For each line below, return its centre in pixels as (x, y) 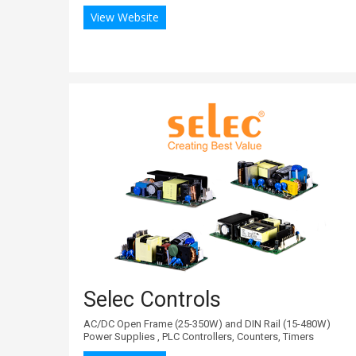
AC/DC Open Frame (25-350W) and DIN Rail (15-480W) (207, 323)
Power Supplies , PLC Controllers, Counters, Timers (199, 336)
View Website (125, 17)
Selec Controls (152, 299)
